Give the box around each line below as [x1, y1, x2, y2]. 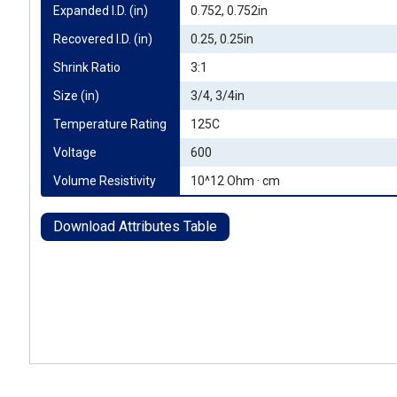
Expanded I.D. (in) [53, 4, 148, 18]
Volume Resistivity [53, 174, 156, 188]
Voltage [53, 145, 97, 160]
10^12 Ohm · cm [191, 174, 280, 188]
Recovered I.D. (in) [53, 32, 152, 46]
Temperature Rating [53, 117, 167, 131]
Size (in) [53, 89, 99, 103]
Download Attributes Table [53, 218, 217, 235]
